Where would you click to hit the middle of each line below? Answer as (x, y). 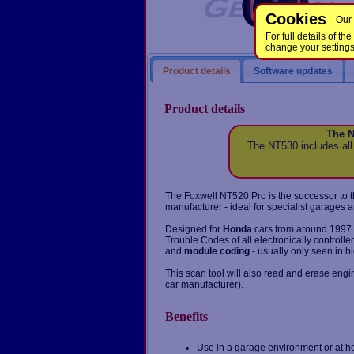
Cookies (296, 19)
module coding (217, 251)
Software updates (293, 72)
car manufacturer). (204, 284)
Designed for (194, 229)
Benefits (186, 316)
